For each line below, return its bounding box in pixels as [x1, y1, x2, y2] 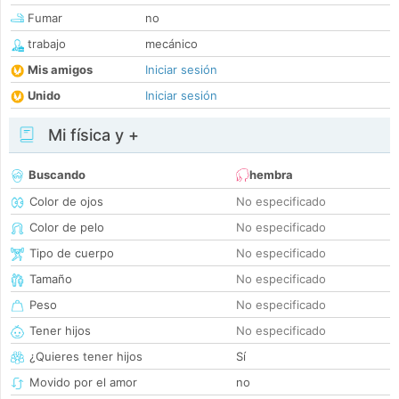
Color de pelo [29, 220, 104, 235]
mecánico [145, 37, 198, 52]
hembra [249, 167, 293, 183]
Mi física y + [44, 126, 139, 145]
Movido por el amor [29, 375, 137, 390]
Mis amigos [28, 62, 93, 77]
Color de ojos [29, 194, 103, 209]
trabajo [24, 37, 66, 52]
